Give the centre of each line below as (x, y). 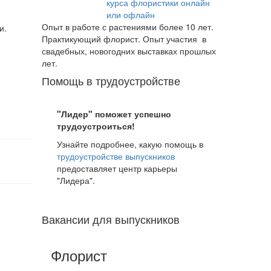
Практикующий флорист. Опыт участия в (124, 39)
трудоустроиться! (96, 126)
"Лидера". (76, 180)
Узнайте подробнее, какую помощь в (130, 144)
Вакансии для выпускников (110, 219)
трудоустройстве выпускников (116, 156)
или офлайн (131, 15)
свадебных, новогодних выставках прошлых (129, 51)
